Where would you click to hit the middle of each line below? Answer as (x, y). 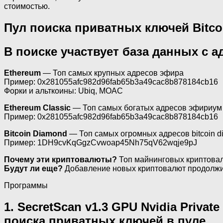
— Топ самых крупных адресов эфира (112, 73)
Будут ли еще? (33, 168)
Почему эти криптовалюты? (60, 159)
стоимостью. (27, 6)
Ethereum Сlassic (37, 108)
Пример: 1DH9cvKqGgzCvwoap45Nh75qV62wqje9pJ (101, 142)
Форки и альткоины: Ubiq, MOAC (63, 91)
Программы (26, 185)
